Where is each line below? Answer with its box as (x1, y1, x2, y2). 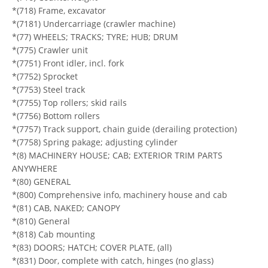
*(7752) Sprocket (12, 70, 78, 82)
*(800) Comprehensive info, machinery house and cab (12, 188, 227, 200)
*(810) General (12, 215, 70, 227)
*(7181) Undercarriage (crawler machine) (12, 17, 175, 29)
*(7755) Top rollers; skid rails (12, 96, 127, 108)
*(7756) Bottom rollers (12, 109, 100, 121)
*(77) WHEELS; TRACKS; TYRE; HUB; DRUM (12, 31, 178, 42)
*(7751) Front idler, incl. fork (12, 57, 124, 69)
